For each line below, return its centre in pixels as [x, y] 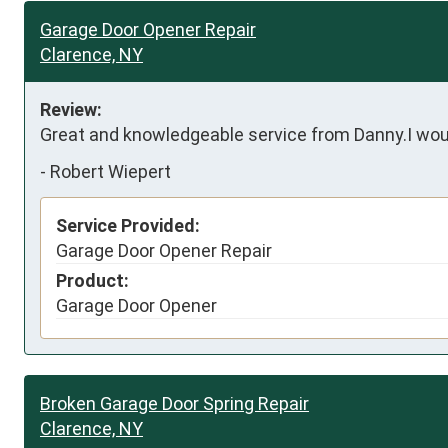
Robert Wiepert [110, 172]
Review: [71, 109]
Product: [92, 280]
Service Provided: [128, 225]
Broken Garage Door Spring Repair [174, 403]
